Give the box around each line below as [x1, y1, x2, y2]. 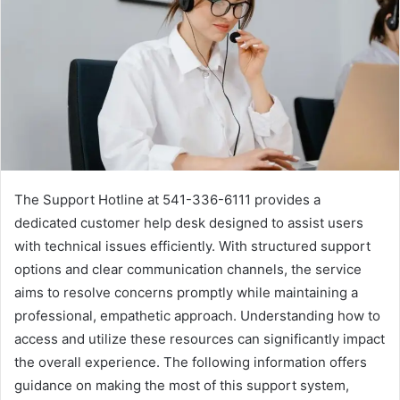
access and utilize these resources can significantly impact [14, 330, 385, 348]
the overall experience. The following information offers [14, 354, 367, 371]
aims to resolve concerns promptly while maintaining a [14, 284, 358, 302]
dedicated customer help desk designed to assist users [14, 214, 363, 232]
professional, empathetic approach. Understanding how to [14, 307, 380, 325]
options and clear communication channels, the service [14, 261, 362, 279]
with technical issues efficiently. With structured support [14, 237, 371, 255]
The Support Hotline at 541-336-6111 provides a [14, 191, 321, 209]
